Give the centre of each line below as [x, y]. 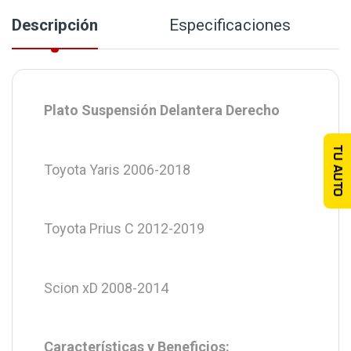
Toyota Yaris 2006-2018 [117, 169]
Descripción [55, 25]
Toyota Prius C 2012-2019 [124, 229]
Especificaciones [230, 25]
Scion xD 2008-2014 [106, 288]
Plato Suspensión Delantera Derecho [163, 110]
